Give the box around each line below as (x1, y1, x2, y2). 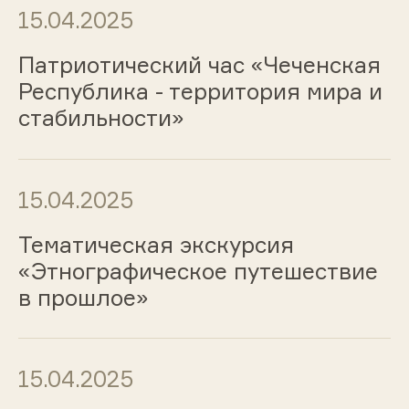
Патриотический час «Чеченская (17, 50, 381, 79)
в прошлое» (17, 283, 149, 311)
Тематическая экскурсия (17, 230, 294, 258)
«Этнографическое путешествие (17, 257, 378, 285)
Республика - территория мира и (17, 77, 383, 105)
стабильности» (17, 103, 184, 131)
